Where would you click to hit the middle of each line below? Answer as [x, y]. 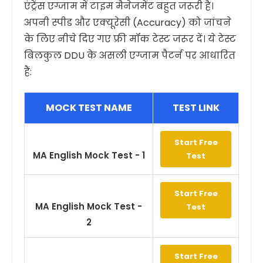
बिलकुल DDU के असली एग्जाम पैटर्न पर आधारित [130, 55]
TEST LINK [196, 108]
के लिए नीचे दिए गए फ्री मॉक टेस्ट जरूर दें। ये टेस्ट [130, 39]
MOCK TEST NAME [89, 108]
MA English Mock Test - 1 [89, 155]
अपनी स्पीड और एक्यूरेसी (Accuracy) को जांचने [128, 23]
